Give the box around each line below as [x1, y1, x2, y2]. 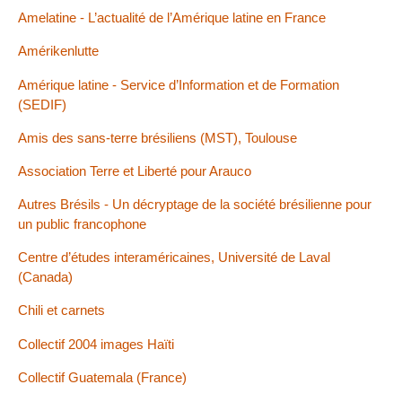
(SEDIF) [18, 96, 66, 112]
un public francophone [18, 216, 146, 232]
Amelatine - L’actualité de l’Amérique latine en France [18, 10, 326, 26]
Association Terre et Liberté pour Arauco [18, 162, 251, 179]
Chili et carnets [18, 302, 105, 319]
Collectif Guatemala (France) [18, 369, 187, 385]
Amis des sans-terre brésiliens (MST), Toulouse [18, 129, 297, 145]
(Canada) [18, 269, 73, 285]
